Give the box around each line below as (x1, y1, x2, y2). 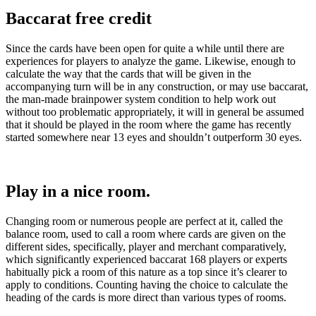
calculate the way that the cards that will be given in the (6, 67, 251, 80)
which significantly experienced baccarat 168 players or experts (6, 253, 287, 265)
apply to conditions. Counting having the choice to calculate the (6, 278, 288, 291)
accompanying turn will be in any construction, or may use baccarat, (6, 80, 308, 92)
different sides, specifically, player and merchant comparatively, (6, 240, 286, 253)
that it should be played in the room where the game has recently (6, 118, 291, 130)
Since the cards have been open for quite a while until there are (6, 42, 284, 54)
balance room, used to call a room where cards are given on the (6, 227, 286, 240)
